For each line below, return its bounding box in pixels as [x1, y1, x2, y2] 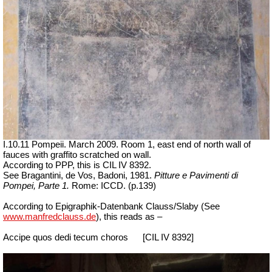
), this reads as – [96, 211, 162, 222]
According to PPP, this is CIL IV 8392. [3, 160, 151, 170]
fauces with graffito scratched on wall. [3, 149, 151, 160]
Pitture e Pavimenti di [154, 170, 238, 180]
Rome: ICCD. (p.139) [72, 180, 156, 191]
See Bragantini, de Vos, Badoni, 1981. [3, 170, 154, 180]
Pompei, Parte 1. [3, 180, 69, 191]
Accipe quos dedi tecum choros [3, 232, 128, 242]
